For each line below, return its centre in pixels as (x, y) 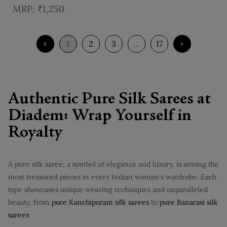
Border (25, 5)
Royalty (35, 133)
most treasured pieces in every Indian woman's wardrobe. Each (112, 177)
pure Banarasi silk (189, 202)
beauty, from (30, 202)
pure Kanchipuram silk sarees (100, 202)
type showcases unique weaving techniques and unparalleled (108, 189)
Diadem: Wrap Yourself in (100, 116)
